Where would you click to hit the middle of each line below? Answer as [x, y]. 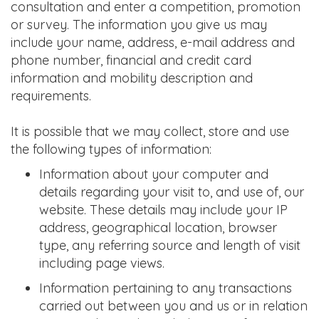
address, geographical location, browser [158, 228]
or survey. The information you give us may [139, 25]
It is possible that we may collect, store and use [150, 131]
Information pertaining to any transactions [166, 288]
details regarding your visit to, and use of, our [172, 192]
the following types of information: [111, 149]
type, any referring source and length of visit [170, 245]
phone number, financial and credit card [131, 60]
